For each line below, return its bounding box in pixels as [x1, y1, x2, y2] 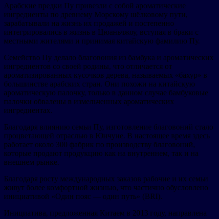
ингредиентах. [4, 106, 52, 114]
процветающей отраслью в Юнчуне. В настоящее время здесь [4, 131, 210, 140]
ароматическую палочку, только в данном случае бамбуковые [4, 88, 208, 97]
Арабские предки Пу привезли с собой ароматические [4, 1, 186, 10]
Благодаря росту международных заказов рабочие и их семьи [4, 174, 208, 183]
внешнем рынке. [4, 157, 59, 166]
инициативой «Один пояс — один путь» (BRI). [4, 192, 162, 200]
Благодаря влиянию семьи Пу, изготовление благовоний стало [4, 122, 213, 131]
